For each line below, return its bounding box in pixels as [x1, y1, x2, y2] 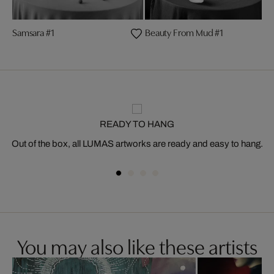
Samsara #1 [12, 25, 54, 39]
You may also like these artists [17, 231, 257, 260]
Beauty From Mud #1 [145, 25, 224, 39]
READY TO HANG [100, 119, 174, 129]
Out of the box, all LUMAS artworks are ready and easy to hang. [11, 139, 263, 149]
